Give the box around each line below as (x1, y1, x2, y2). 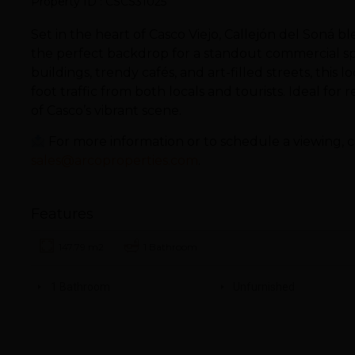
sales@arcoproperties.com (30, 153, 198, 168)
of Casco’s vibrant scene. (30, 103, 181, 118)
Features (30, 205, 94, 223)
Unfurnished (233, 280, 296, 293)
